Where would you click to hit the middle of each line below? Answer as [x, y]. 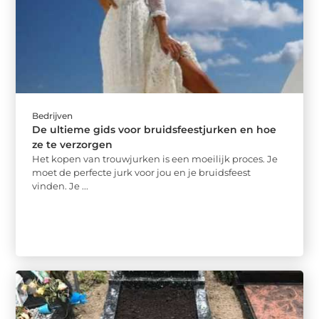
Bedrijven [53, 116]
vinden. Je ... [61, 186]
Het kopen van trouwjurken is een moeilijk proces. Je [155, 159]
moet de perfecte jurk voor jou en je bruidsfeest [142, 173]
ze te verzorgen [73, 145]
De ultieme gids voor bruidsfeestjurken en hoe [155, 130]
